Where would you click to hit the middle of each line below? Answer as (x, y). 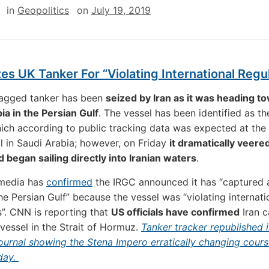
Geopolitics (43, 10)
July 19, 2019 (121, 10)
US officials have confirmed (175, 212)
